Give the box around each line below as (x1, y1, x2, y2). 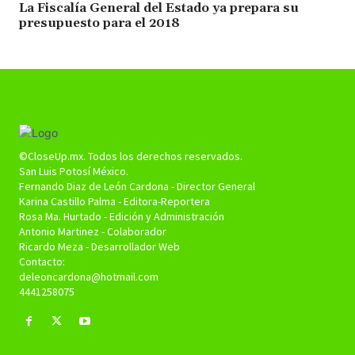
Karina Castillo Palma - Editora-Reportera (19, 194, 210, 209)
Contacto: (19, 254, 65, 269)
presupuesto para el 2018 (19, 15, 180, 32)
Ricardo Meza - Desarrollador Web (19, 239, 180, 254)
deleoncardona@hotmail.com (19, 269, 158, 284)
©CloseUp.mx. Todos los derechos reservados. (19, 149, 242, 164)
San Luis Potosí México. (19, 164, 128, 179)
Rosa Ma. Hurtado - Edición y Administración (19, 209, 224, 224)
